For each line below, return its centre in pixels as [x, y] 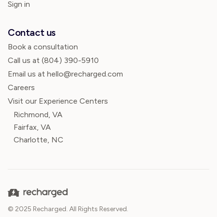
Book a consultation [43, 47]
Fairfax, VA [32, 127]
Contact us [32, 32]
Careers [21, 87]
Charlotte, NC [39, 140]
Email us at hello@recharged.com [65, 74]
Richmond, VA [38, 115]
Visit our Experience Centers [58, 101]
